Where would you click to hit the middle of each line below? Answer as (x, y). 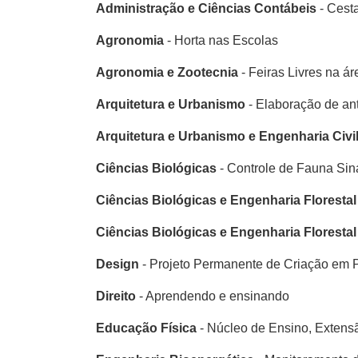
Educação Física (146, 328)
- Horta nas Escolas (223, 40)
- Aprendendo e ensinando (213, 296)
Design (117, 264)
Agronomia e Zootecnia (167, 72)
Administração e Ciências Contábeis (206, 8)
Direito (116, 296)
